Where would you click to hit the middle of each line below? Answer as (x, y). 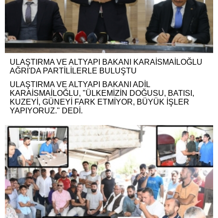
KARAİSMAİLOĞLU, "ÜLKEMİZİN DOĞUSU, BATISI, (102, 93)
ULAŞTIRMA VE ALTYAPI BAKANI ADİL (80, 84)
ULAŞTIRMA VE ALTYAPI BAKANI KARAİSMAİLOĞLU (106, 62)
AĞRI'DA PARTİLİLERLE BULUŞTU (73, 71)
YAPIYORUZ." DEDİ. (46, 110)
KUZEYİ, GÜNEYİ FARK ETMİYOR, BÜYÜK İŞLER (100, 102)
